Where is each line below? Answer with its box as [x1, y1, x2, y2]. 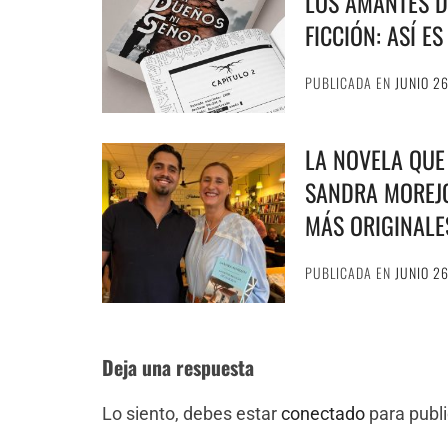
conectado [281, 403, 365, 424]
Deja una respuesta [102, 352, 254, 382]
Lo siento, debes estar [102, 403, 281, 424]
